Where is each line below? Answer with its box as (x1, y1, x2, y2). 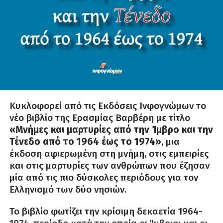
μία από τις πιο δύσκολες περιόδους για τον (9, 172, 198, 184)
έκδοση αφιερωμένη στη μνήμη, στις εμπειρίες (9, 148, 209, 160)
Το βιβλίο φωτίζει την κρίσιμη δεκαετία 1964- (9, 206, 203, 218)
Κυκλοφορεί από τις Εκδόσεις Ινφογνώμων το (9, 100, 206, 112)
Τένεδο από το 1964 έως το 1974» (9, 136, 161, 148)
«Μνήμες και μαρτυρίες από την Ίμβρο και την (9, 124, 213, 136)
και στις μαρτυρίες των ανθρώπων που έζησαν (9, 160, 210, 172)
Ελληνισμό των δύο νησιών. (9, 184, 126, 196)
